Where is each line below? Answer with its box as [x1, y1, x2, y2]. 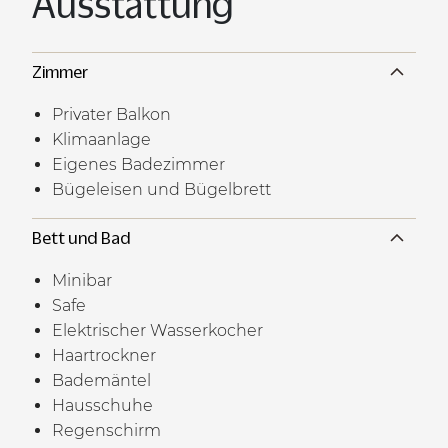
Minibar [52, 270, 112, 290]
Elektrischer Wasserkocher [52, 320, 263, 340]
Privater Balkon [52, 104, 171, 124]
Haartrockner [52, 345, 156, 365]
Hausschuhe [52, 395, 153, 415]
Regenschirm [52, 420, 161, 440]
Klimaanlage [52, 129, 151, 149]
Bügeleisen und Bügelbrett [52, 179, 271, 199]
